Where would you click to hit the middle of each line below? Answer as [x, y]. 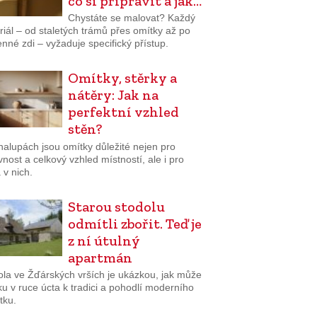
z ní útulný [104, 240]
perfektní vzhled [123, 112]
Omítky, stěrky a [122, 78]
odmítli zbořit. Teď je [134, 223]
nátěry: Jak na [113, 95]
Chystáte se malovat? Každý [131, 18]
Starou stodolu [116, 206]
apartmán [100, 257]
